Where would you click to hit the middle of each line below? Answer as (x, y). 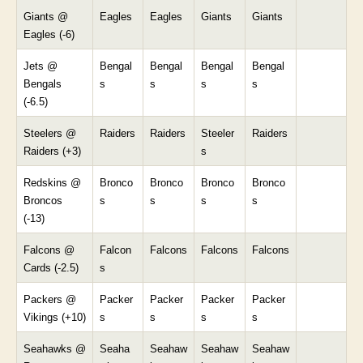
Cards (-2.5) (51, 268)
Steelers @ (50, 133)
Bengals (43, 84)
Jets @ (41, 66)
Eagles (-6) (49, 34)
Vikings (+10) (55, 317)
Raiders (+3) (52, 151)
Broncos (43, 201)
